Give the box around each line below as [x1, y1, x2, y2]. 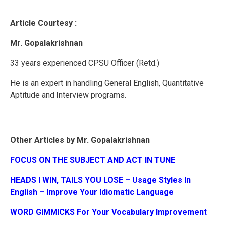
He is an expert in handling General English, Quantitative [10, 78, 204, 88]
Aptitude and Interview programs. [10, 90, 126, 100]
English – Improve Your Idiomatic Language [10, 187, 174, 197]
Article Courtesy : [10, 18, 77, 28]
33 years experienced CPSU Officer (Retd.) [10, 58, 159, 68]
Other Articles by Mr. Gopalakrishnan [10, 135, 150, 145]
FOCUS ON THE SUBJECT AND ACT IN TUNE [10, 155, 177, 165]
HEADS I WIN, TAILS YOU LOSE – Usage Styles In [10, 175, 191, 185]
